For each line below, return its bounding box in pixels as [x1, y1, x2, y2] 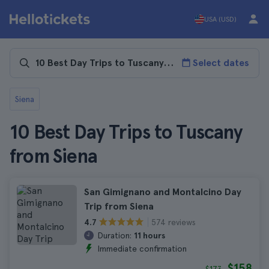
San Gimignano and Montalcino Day [84, 186, 241, 198]
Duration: [97, 231, 131, 240]
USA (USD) [204, 15, 237, 23]
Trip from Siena [84, 201, 154, 212]
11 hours [134, 231, 165, 240]
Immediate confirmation [97, 244, 187, 253]
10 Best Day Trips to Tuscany [10, 121, 242, 144]
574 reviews [151, 217, 196, 227]
